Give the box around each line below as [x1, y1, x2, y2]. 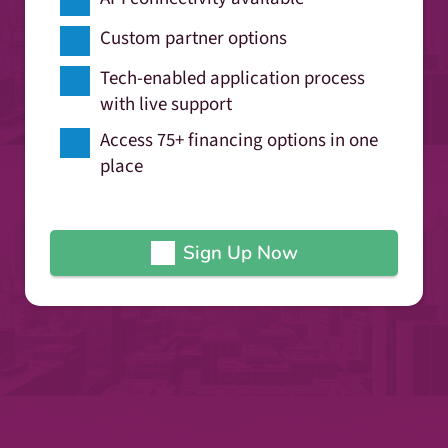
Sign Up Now [182, 239, 298, 266]
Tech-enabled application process [100, 64, 365, 92]
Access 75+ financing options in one [100, 126, 378, 154]
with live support [100, 90, 232, 118]
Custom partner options [100, 24, 287, 52]
